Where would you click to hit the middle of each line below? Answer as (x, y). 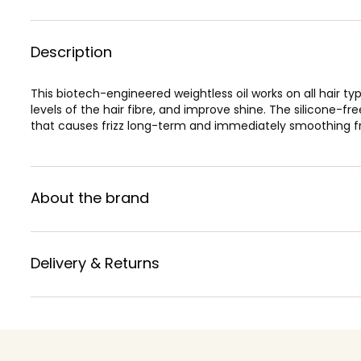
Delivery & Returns (95, 263)
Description (71, 52)
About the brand (90, 197)
